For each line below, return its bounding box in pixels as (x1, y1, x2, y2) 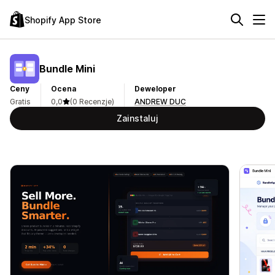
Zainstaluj (117, 113, 158, 123)
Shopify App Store (25, 14, 101, 25)
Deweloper (134, 84, 176, 93)
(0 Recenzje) (70, 97, 114, 106)
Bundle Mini (39, 62, 95, 75)
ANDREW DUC (134, 97, 186, 106)
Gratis (10, 97, 31, 106)
